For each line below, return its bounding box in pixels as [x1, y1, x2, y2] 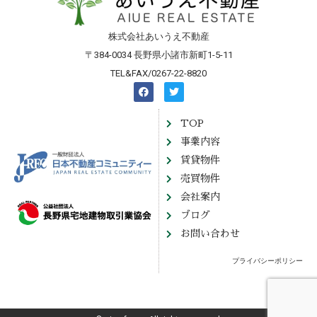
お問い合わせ [180, 229, 240, 239]
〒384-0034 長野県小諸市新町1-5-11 [84, 49, 233, 60]
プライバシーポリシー [232, 257, 303, 265]
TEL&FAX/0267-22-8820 [110, 67, 207, 79]
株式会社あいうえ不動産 [108, 30, 209, 42]
